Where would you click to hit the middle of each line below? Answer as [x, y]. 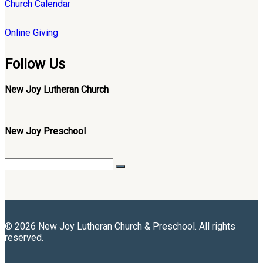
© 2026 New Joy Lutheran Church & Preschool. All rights [120, 226]
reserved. [24, 237]
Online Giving [31, 32]
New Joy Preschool [45, 131]
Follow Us [35, 64]
